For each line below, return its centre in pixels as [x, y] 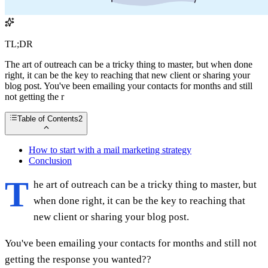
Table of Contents [48, 119]
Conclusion [50, 160]
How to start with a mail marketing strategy [110, 150]
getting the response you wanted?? [78, 259]
